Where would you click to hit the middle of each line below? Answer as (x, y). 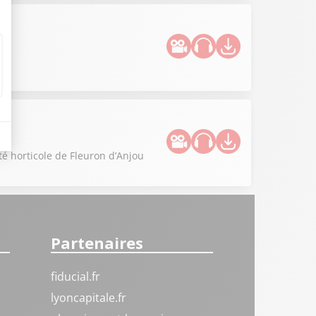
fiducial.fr (76, 276)
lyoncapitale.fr (89, 298)
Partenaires (97, 243)
